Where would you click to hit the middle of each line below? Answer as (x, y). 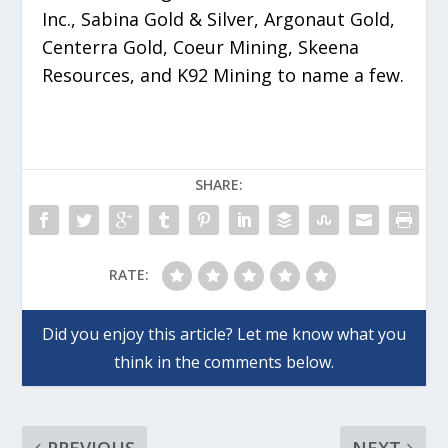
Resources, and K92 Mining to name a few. (223, 75)
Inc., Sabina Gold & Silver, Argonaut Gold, (219, 19)
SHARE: (219, 185)
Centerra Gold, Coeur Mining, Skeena (201, 47)
